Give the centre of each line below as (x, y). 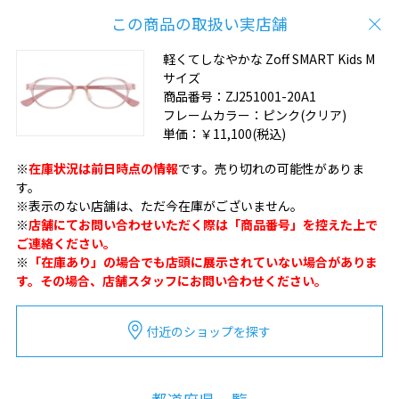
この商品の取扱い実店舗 (199, 23)
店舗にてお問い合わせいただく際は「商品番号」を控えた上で (203, 224)
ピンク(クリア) (304, 115)
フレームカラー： (212, 115)
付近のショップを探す (208, 331)
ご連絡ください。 (65, 243)
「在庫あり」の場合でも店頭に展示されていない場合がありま (203, 261)
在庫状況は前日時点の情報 (103, 168)
